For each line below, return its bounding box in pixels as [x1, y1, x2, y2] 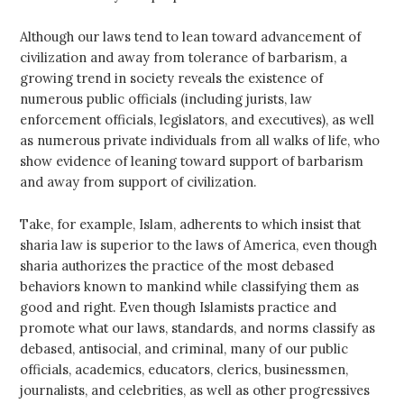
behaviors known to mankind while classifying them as [20, 277, 360, 295]
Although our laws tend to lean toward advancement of [20, 27, 362, 45]
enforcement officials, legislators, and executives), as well [20, 110, 375, 128]
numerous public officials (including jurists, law [20, 89, 313, 107]
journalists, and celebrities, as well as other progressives [20, 381, 371, 399]
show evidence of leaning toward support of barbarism [20, 151, 364, 170]
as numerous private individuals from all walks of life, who [20, 131, 381, 149]
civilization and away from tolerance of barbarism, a [20, 48, 348, 66]
